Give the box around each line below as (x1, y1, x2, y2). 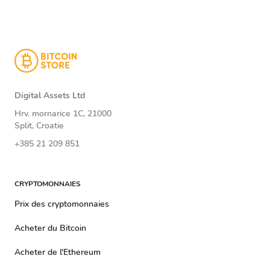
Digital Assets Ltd (14, 90, 85, 101)
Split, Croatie (14, 120, 64, 131)
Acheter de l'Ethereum (14, 246, 101, 258)
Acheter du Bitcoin (14, 222, 86, 234)
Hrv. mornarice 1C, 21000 (14, 108, 111, 119)
